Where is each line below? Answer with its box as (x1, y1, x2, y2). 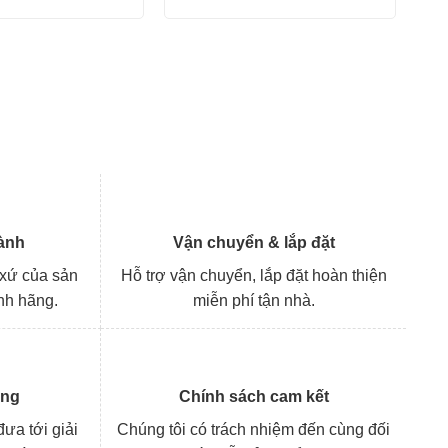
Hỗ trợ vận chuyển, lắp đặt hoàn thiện (120, 267, 387, 285)
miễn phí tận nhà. (192, 292, 315, 310)
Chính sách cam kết (178, 388, 329, 406)
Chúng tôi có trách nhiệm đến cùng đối (117, 421, 390, 439)
